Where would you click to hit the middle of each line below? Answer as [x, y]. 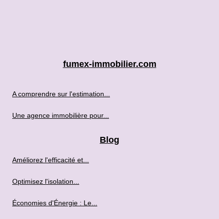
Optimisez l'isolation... [46, 181]
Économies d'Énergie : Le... [55, 203]
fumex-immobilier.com [109, 64]
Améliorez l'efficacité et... [51, 160]
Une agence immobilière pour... [61, 115]
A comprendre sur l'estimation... [61, 94]
